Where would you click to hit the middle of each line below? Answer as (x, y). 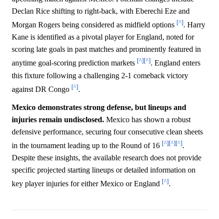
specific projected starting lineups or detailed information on (104, 170)
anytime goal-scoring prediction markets (74, 63)
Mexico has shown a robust (147, 120)
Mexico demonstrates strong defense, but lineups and (99, 108)
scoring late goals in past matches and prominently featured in (106, 49)
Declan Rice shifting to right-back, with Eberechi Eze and (101, 11)
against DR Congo (42, 89)
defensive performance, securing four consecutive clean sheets (107, 132)
